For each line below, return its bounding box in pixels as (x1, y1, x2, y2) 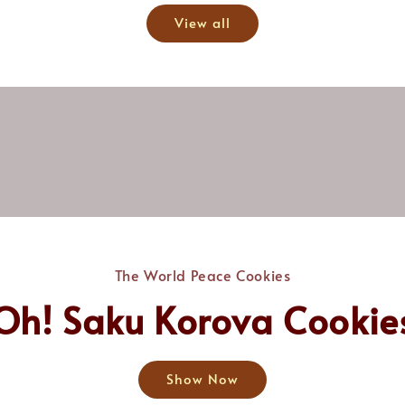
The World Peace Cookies (114, 264, 291, 285)
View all (174, 13, 231, 33)
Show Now (166, 368, 239, 388)
